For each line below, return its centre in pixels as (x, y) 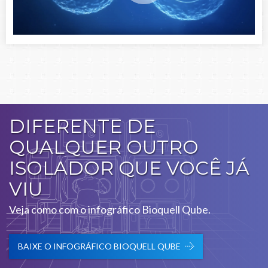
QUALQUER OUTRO (104, 147)
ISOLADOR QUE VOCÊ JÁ (129, 168)
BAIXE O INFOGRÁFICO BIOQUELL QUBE (99, 246)
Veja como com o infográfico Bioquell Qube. (110, 209)
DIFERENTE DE (82, 126)
